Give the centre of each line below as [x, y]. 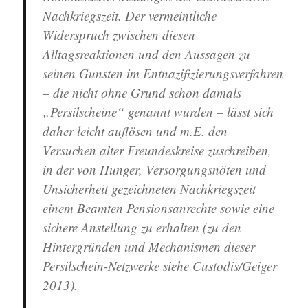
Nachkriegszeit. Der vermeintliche [130, 16]
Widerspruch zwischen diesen [119, 35]
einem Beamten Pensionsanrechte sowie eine [159, 208]
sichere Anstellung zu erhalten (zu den [142, 228]
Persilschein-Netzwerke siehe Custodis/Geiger [160, 266]
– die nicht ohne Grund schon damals [142, 93]
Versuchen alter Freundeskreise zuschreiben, [157, 151]
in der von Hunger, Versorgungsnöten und [155, 170]
